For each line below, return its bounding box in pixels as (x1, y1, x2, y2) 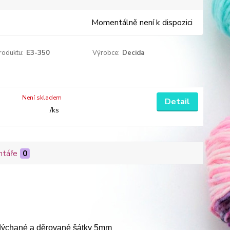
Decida (122, 48, 145, 57)
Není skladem (22, 93, 62, 102)
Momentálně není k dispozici (91, 17, 193, 28)
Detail (164, 96, 190, 107)
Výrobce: (92, 48, 120, 57)
